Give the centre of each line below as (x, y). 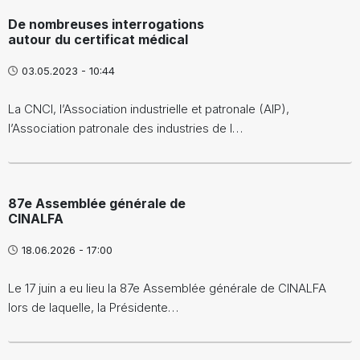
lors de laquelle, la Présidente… (93, 307)
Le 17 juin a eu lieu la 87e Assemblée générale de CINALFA (169, 288)
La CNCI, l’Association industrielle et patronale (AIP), (149, 108)
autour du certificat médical (98, 39)
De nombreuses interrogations (106, 24)
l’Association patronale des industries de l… (125, 128)
